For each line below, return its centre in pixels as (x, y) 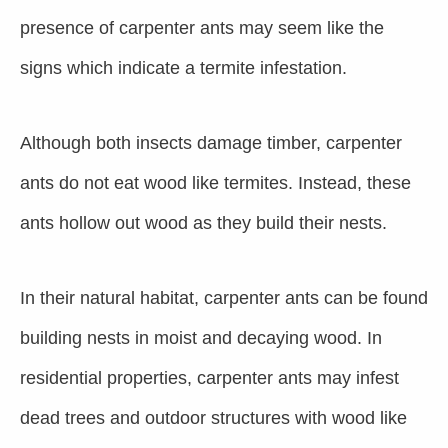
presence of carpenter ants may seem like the (202, 28)
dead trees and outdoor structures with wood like (213, 418)
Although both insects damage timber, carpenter (211, 143)
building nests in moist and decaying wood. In (201, 338)
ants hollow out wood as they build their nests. (203, 223)
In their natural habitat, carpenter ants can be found (224, 298)
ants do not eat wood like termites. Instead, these (215, 183)
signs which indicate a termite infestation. (183, 68)
